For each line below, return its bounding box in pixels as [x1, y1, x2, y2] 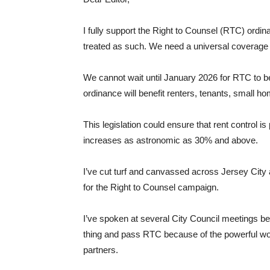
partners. [83, 245, 118, 255]
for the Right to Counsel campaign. [83, 182, 219, 192]
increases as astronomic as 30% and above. [83, 135, 258, 145]
